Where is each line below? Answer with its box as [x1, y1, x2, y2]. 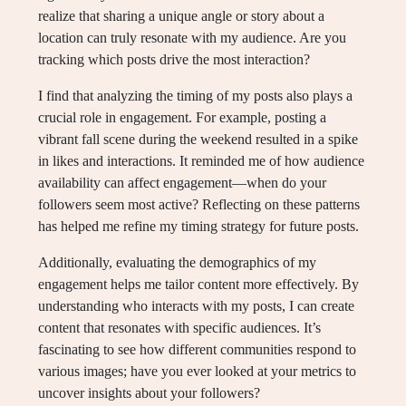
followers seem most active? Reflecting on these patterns [38, 196, 360, 212]
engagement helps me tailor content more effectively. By [38, 275, 359, 292]
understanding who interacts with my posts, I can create [38, 297, 354, 314]
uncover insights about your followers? [38, 384, 260, 401]
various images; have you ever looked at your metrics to [38, 362, 356, 379]
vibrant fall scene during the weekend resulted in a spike [38, 130, 358, 147]
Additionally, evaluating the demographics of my [38, 254, 316, 270]
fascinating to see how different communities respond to [38, 341, 356, 357]
